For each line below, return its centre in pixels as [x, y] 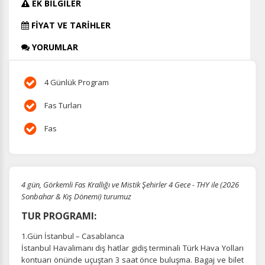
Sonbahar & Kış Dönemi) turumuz [76, 196]
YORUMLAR [54, 47]
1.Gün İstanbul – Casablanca [73, 236]
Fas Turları [62, 105]
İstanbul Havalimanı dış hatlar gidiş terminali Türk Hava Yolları [132, 248]
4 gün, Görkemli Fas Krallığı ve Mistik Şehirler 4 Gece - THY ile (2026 [130, 185]
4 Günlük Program [76, 82]
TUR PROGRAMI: [59, 216]
